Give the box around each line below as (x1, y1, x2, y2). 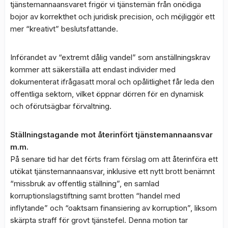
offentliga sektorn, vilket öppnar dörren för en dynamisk (10, 89, 204, 99)
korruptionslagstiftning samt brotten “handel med (10, 191, 180, 201)
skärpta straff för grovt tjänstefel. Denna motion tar (10, 215, 188, 225)
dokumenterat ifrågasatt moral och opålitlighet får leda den (10, 77, 214, 87)
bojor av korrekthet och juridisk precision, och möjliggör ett (10, 12, 215, 22)
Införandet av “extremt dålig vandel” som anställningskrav (10, 52, 210, 63)
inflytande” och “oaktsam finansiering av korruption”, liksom (10, 203, 217, 213)
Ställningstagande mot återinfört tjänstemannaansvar (10, 130, 213, 140)
